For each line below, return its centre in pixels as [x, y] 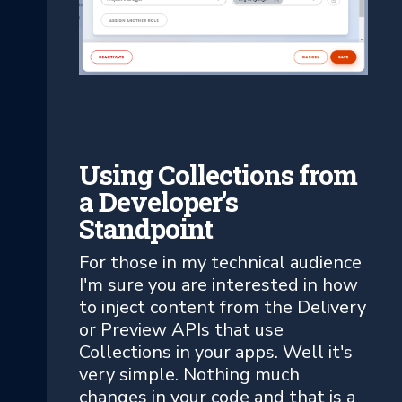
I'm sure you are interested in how [218, 285]
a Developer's [158, 202]
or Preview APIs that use [181, 330]
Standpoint [146, 229]
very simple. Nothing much [189, 375]
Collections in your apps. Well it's [216, 353]
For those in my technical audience [220, 263]
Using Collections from [218, 175]
